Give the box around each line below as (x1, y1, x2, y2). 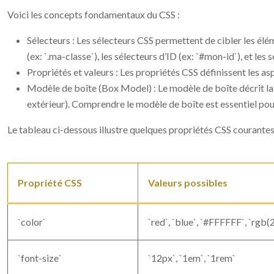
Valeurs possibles (148, 177, 228, 188)
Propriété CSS (18, 177, 82, 188)
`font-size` (18, 252, 62, 264)
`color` (18, 216, 46, 228)
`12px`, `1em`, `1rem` (148, 252, 235, 264)
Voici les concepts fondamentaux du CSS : (7, 9, 180, 20)
